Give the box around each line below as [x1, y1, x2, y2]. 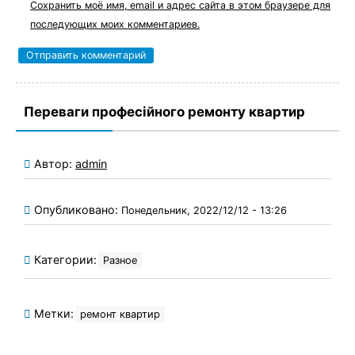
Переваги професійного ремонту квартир [24, 103, 305, 120]
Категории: [31, 252, 97, 266]
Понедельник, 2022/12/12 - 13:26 [121, 204, 287, 216]
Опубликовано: [34, 202, 121, 216]
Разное [103, 254, 137, 266]
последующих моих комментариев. [30, 17, 200, 30]
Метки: [31, 306, 74, 320]
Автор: [34, 156, 75, 170]
